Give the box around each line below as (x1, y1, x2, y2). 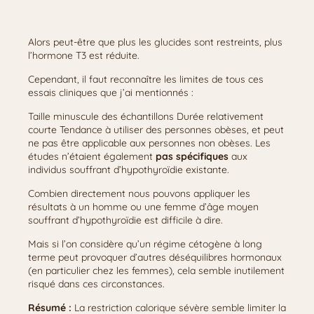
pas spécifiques (156, 150, 228, 163)
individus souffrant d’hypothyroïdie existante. (28, 163, 229, 176)
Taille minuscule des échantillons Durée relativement (28, 110, 264, 123)
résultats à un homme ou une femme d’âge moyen (28, 200, 259, 213)
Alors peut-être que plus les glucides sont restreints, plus (28, 36, 282, 48)
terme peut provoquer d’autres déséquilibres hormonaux (28, 251, 282, 264)
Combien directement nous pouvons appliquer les (28, 187, 250, 200)
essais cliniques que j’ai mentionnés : (28, 86, 193, 99)
